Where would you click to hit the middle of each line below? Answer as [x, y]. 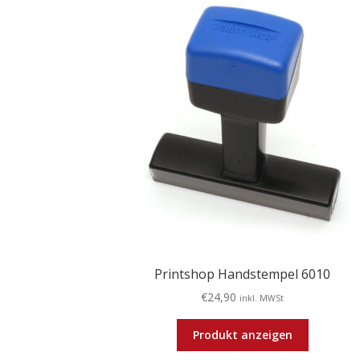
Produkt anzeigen [242, 335]
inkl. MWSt [262, 299]
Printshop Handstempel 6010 [243, 274]
